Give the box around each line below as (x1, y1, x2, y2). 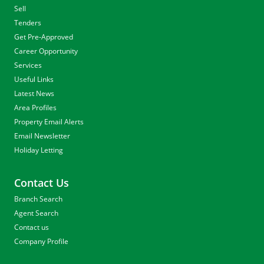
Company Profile (14, 236, 68, 246)
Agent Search (14, 208, 58, 218)
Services (14, 60, 42, 70)
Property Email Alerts (14, 117, 84, 127)
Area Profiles (14, 103, 57, 113)
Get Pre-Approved (14, 32, 73, 42)
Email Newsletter (14, 131, 70, 141)
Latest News (14, 88, 54, 98)
